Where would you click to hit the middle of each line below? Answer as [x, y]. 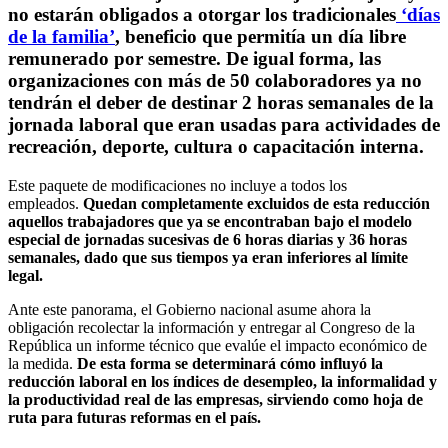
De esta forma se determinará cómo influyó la [230, 363]
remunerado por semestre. [117, 59]
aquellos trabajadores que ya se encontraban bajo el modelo [210, 221]
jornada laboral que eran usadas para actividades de [224, 125]
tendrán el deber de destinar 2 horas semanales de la [221, 103]
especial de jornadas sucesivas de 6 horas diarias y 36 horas [207, 239]
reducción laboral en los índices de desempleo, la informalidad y [222, 381]
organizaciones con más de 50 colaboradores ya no [215, 81]
